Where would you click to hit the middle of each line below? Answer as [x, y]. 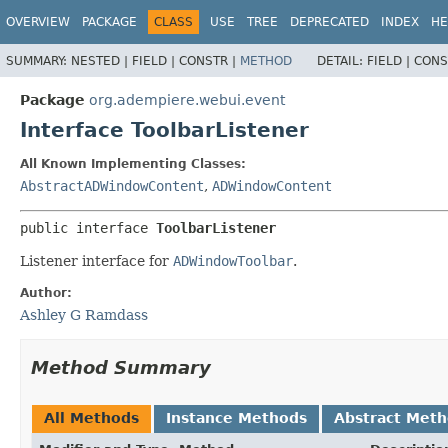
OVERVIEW [38, 22]
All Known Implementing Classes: [133, 163]
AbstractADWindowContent [112, 185]
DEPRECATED [329, 22]
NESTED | [101, 60]
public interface [88, 227]
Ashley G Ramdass [84, 314]
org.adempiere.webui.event [187, 99]
